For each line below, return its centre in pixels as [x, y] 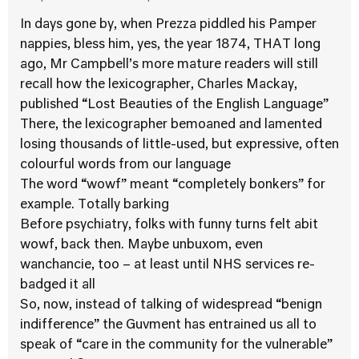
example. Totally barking [95, 205]
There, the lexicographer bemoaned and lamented [171, 125]
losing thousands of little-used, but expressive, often [179, 145]
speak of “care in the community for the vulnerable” [176, 345]
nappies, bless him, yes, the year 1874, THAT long [170, 45]
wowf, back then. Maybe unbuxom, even [141, 245]
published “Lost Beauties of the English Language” [174, 105]
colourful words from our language [125, 165]
